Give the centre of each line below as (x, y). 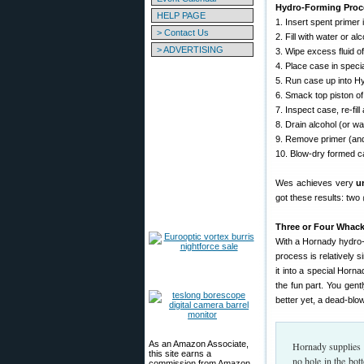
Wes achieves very (316, 183)
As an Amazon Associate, (199, 344)
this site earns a (180, 353)
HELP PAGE (181, 15)
